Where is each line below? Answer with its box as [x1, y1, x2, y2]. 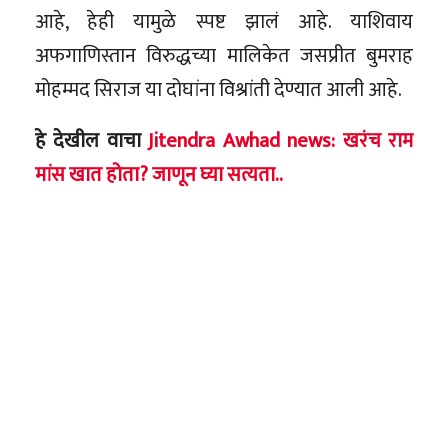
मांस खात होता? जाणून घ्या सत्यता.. [35, 157, 283, 192]
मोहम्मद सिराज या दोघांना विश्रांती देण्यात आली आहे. [35, 72, 402, 107]
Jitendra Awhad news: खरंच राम [148, 123, 414, 158]
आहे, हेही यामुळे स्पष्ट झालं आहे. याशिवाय [35, 4, 413, 39]
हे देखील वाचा [35, 123, 149, 158]
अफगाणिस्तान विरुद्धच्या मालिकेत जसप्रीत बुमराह [35, 38, 413, 73]
